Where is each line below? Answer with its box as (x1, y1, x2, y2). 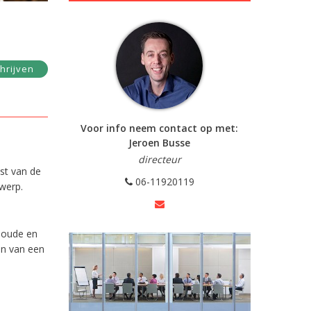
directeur (137, 153, 181, 166)
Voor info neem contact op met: (81, 121, 239, 135)
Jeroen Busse (128, 136, 191, 149)
